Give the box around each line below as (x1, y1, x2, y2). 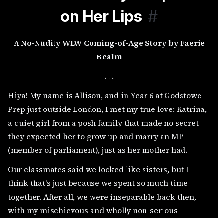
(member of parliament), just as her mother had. (8, 145, 187, 155)
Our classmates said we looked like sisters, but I (8, 164, 189, 175)
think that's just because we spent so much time (8, 178, 188, 188)
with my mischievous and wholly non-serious (8, 205, 178, 216)
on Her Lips (60, 7, 142, 26)
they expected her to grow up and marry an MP (8, 131, 183, 142)
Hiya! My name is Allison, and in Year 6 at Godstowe (8, 90, 201, 101)
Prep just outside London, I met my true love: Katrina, (8, 104, 207, 114)
